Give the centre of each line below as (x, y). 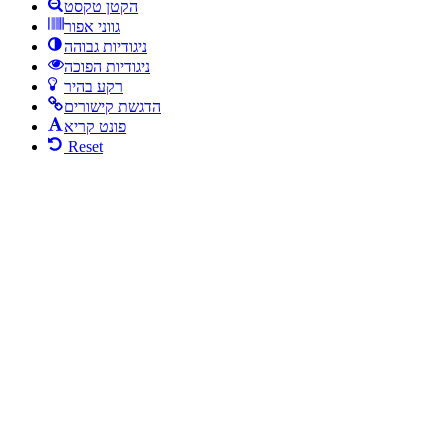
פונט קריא (95, 126)
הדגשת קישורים (112, 106)
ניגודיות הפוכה (107, 66)
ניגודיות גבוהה (105, 46)
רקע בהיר (93, 86)
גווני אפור (92, 26)
